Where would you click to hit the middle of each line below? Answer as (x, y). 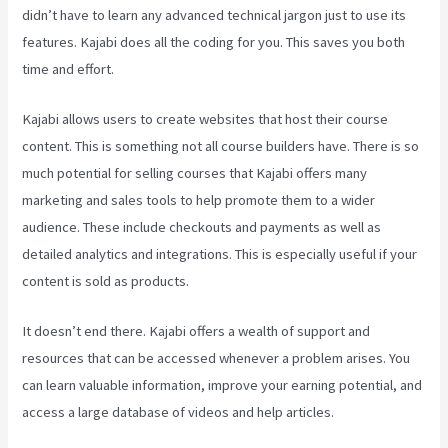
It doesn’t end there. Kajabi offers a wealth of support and (196, 331)
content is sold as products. (106, 280)
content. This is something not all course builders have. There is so (221, 145)
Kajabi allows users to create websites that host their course (205, 118)
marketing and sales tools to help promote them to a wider (199, 199)
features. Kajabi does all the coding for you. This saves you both (214, 41)
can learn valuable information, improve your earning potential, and (222, 385)
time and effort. (68, 68)
